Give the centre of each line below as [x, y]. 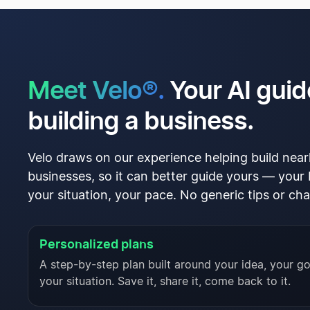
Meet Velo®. [96, 90]
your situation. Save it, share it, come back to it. [165, 282]
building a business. [140, 121]
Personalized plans [97, 244]
